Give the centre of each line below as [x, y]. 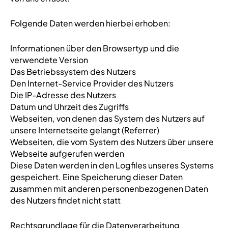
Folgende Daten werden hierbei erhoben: [90, 23]
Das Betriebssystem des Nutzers [73, 72]
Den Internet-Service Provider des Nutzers [92, 83]
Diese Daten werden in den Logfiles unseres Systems [112, 165]
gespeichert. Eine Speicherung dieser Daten [96, 177]
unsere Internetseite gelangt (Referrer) [84, 130]
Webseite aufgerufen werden [67, 153]
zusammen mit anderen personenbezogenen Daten [109, 189]
